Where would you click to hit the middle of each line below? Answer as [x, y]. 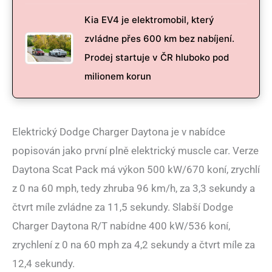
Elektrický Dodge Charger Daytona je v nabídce [119, 132]
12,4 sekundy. [43, 264]
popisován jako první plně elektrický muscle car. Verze [135, 151]
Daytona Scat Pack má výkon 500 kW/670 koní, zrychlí [136, 170]
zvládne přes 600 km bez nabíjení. [159, 39]
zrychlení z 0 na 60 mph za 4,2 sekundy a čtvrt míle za [134, 245]
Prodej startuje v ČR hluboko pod [157, 58]
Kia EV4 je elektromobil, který [149, 20]
